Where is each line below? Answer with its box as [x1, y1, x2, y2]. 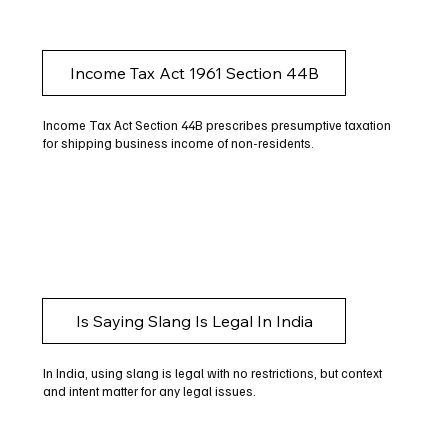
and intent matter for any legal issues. [42, 383, 256, 400]
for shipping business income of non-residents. [42, 134, 314, 151]
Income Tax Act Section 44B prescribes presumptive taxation [42, 116, 391, 133]
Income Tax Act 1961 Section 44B [69, 62, 319, 83]
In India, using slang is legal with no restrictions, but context [42, 365, 382, 382]
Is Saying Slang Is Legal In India [75, 311, 313, 332]
